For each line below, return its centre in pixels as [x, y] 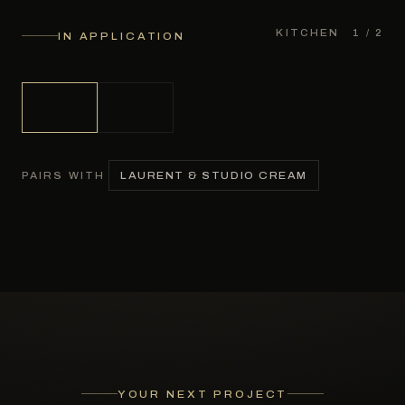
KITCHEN [308, 33]
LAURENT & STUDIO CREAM [214, 175]
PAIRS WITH [63, 175]
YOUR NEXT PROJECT [202, 394]
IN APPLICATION [122, 36]
